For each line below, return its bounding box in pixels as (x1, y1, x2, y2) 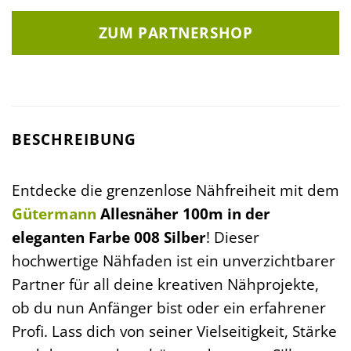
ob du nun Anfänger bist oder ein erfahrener (12, 296, 326, 318)
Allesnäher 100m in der (96, 202, 270, 224)
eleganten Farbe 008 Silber (12, 226, 206, 248)
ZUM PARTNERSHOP (98, 23, 253, 43)
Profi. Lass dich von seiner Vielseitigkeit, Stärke (12, 320, 337, 342)
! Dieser (206, 226, 259, 248)
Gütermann (12, 202, 96, 224)
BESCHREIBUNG (12, 128, 136, 150)
